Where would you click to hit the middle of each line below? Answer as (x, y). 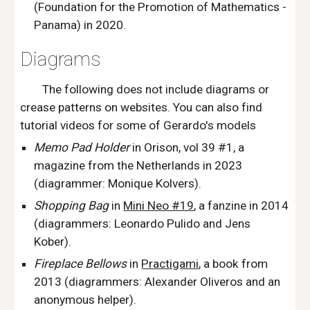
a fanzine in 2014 (243, 206)
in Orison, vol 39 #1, (183, 147)
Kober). (53, 241)
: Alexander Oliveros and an (210, 282)
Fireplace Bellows (81, 264)
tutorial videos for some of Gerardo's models (138, 125)
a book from (235, 264)
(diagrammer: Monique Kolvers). (118, 183)
